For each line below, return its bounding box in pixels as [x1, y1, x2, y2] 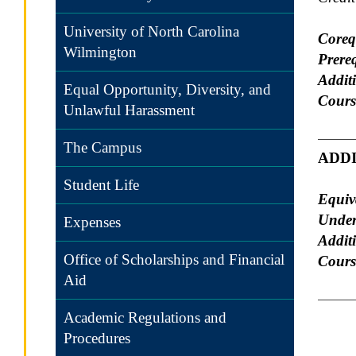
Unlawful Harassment [64, 102, 195, 118]
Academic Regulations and [64, 309, 226, 326]
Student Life [64, 176, 139, 193]
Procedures [64, 330, 130, 346]
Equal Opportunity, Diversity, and [64, 81, 271, 98]
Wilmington [64, 44, 137, 60]
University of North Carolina [64, 23, 239, 40]
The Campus [64, 139, 141, 156]
